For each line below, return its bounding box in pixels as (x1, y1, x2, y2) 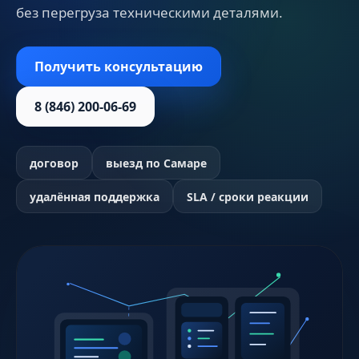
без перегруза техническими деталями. (16, 3, 283, 22)
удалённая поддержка (30, 188, 159, 204)
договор (30, 155, 79, 171)
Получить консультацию (34, 58, 203, 75)
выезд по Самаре (106, 155, 207, 171)
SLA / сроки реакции (187, 188, 309, 204)
